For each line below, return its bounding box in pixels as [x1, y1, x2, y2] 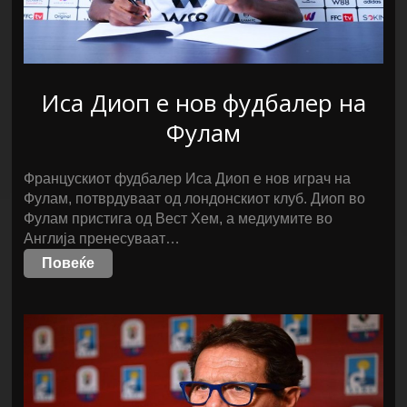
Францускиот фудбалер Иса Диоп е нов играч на [24, 171, 352, 186]
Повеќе [42, 255, 95, 271]
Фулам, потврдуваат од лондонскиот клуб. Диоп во [24, 191, 366, 206]
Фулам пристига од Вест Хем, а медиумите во [24, 211, 333, 226]
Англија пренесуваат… [24, 231, 181, 246]
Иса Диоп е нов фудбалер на [40, 86, 366, 119]
